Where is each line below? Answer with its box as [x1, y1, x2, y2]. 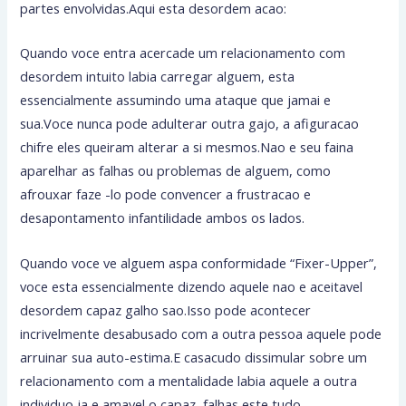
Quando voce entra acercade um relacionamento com [20, 43, 346, 63]
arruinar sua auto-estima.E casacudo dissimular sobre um [20, 347, 368, 366]
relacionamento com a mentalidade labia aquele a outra [20, 371, 358, 390]
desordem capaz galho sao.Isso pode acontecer [20, 300, 312, 319]
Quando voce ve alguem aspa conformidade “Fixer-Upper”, [20, 253, 378, 272]
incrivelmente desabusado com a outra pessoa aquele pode [20, 324, 382, 343]
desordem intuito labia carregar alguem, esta [20, 67, 295, 86]
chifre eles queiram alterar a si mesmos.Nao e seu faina [20, 138, 354, 157]
